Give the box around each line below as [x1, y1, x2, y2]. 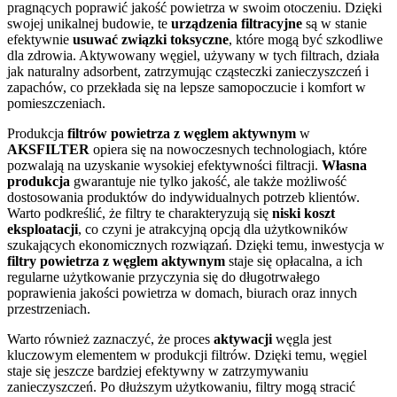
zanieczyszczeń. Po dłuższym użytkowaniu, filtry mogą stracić [7, 378, 355, 394]
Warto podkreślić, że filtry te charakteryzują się [7, 205, 272, 221]
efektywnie [7, 31, 73, 47]
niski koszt [272, 205, 335, 221]
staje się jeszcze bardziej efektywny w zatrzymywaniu [7, 362, 308, 378]
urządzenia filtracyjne [171, 15, 302, 31]
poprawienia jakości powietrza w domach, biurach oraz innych [7, 284, 357, 300]
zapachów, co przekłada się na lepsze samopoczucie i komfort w [7, 79, 366, 95]
